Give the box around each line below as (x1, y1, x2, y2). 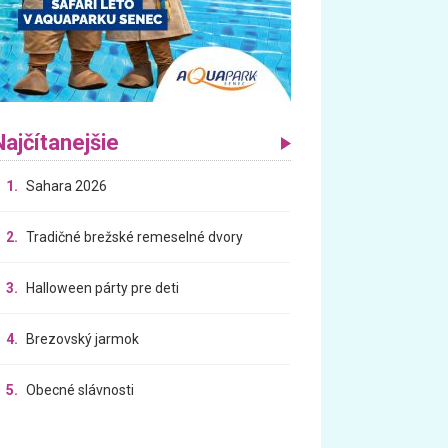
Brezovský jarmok (26, 330, 140, 347)
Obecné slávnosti (26, 381, 135, 398)
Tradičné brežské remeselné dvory (26, 228, 244, 245)
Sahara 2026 (26, 177, 108, 194)
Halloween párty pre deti (26, 279, 180, 296)
